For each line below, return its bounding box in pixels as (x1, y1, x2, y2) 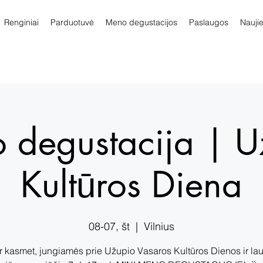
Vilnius (144, 220, 174, 233)
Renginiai (4, 17, 39, 28)
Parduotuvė (50, 17, 94, 28)
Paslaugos (189, 17, 228, 28)
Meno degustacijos (106, 17, 177, 28)
